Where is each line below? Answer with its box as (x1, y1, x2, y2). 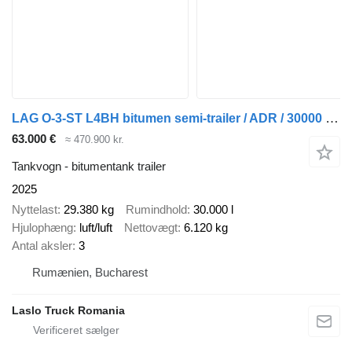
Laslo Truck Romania (12, 304, 125, 317)
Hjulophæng (12, 221, 73, 235)
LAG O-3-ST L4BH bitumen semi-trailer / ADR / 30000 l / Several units (325, 111, 339, 126)
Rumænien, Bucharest (32, 266, 148, 280)
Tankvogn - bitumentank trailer (12, 159, 166, 173)
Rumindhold (126, 203, 187, 217)
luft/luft (79, 221, 112, 235)
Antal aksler (12, 239, 72, 253)
